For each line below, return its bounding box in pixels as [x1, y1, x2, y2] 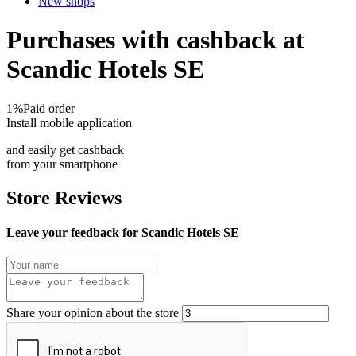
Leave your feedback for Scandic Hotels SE [6, 226, 239, 240]
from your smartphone [6, 157, 118, 171]
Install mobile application [6, 115, 132, 130]
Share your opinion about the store [6, 306, 179, 320]
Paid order [23, 101, 75, 115]
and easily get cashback [6, 142, 124, 157]
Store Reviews [6, 187, 122, 208]
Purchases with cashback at [6, 25, 304, 55]
